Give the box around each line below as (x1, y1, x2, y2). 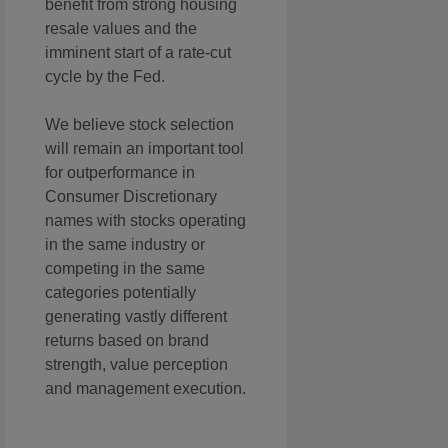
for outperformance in (45, 164, 195, 182)
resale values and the (45, 20, 197, 38)
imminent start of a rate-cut (45, 44, 231, 62)
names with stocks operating (45, 212, 246, 230)
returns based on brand (45, 332, 209, 350)
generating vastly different (45, 308, 227, 326)
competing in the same (45, 260, 205, 278)
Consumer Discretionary (45, 188, 217, 206)
